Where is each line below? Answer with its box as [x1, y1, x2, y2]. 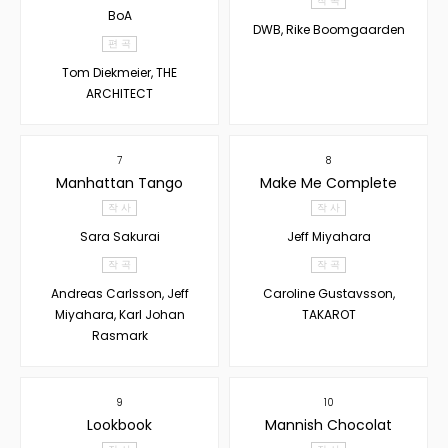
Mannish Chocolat [265, 414, 392, 435]
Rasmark [91, 326, 148, 344]
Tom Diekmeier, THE [62, 63, 177, 81]
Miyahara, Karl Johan [54, 305, 185, 323]
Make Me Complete [260, 172, 397, 193]
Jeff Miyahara [286, 227, 371, 245]
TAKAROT [301, 305, 356, 323]
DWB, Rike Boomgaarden [252, 20, 405, 38]
